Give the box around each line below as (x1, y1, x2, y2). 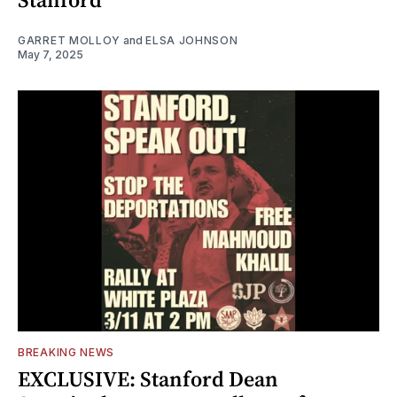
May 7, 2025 (18, 47, 83, 61)
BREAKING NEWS (18, 345, 115, 359)
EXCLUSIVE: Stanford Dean (18, 363, 278, 393)
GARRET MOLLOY (18, 33, 121, 47)
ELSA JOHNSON (145, 33, 238, 47)
